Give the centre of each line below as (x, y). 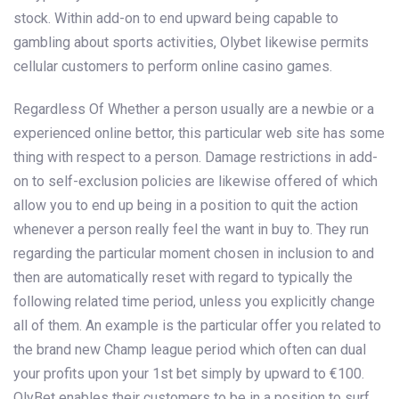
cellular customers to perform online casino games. (173, 66)
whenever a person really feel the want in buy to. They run (191, 229)
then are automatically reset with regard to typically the (183, 277)
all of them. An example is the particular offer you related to (197, 325)
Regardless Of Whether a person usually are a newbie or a (194, 109)
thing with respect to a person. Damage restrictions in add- (195, 157)
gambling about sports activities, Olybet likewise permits (191, 42)
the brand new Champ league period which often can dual (190, 349)
